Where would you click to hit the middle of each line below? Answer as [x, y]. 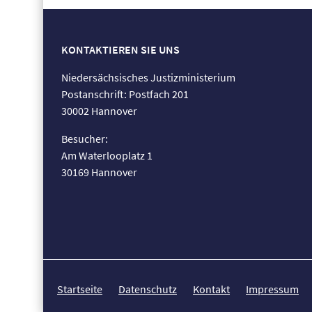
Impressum [272, 289]
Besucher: [85, 139]
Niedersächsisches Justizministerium [148, 78]
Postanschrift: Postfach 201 [125, 94]
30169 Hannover [99, 172]
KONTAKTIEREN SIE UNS [120, 50]
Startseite [80, 289]
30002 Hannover [99, 111]
